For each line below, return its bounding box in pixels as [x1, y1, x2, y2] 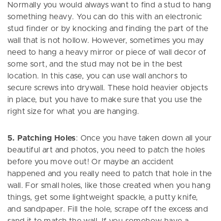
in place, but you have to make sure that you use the [7, 96, 202, 104]
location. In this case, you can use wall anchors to [7, 72, 188, 80]
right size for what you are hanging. [7, 108, 140, 116]
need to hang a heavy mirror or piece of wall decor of [7, 48, 207, 57]
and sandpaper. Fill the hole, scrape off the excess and [7, 205, 208, 214]
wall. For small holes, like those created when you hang [7, 182, 211, 190]
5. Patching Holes [7, 134, 76, 143]
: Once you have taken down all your [75, 134, 212, 143]
